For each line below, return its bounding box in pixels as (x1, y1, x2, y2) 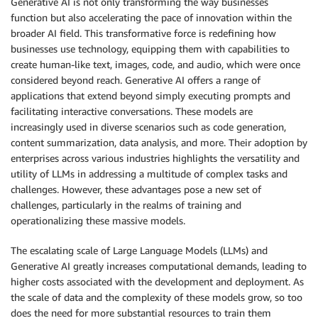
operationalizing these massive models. (11, 214, 185, 226)
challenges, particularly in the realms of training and (11, 199, 241, 211)
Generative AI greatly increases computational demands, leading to (11, 260, 307, 272)
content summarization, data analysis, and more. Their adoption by (11, 136, 307, 148)
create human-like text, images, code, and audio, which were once (11, 58, 300, 70)
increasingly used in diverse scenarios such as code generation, (11, 121, 286, 133)
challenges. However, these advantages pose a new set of (11, 183, 261, 195)
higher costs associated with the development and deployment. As (11, 275, 304, 287)
